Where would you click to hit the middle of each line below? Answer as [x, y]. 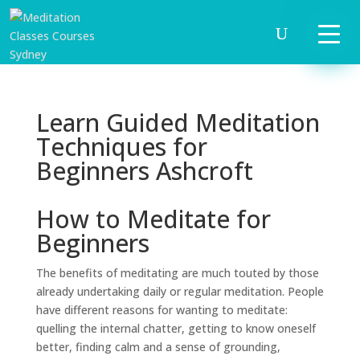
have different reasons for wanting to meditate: [162, 310]
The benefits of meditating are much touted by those [177, 273]
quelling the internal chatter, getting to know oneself [176, 328]
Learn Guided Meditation [178, 123]
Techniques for [121, 147]
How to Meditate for [153, 219]
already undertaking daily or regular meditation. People [180, 291]
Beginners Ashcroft [144, 171]
